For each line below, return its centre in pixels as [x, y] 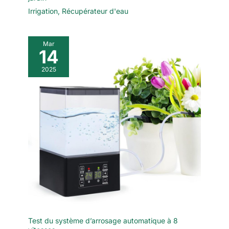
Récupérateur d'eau [95, 11]
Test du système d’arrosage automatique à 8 [103, 220]
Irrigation [43, 11]
